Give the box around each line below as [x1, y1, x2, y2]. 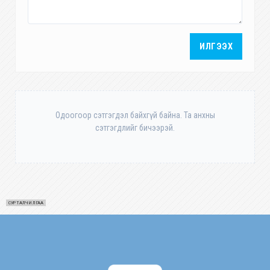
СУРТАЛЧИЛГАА [8, 200, 44, 206]
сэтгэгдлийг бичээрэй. [95, 123, 175, 133]
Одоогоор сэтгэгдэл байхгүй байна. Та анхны [55, 110, 215, 121]
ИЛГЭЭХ [199, 41, 233, 52]
